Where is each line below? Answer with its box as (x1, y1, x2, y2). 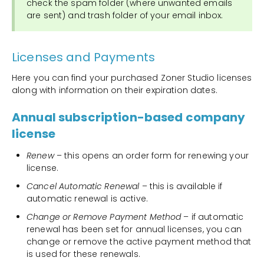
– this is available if (139, 180, 223, 193)
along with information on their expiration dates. (12, 84, 217, 97)
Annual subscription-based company (12, 109, 246, 126)
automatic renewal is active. (27, 193, 148, 205)
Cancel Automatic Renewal (27, 180, 140, 193)
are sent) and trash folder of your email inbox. (27, 9, 223, 22)
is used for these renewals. (27, 248, 140, 260)
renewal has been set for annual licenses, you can (27, 223, 242, 236)
